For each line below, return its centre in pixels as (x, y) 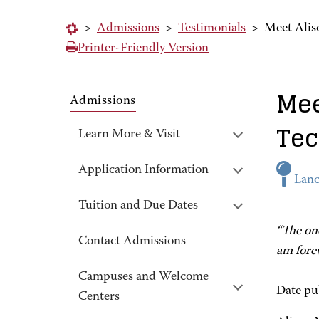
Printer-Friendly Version (143, 48)
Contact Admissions (132, 241)
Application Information (143, 170)
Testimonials (212, 28)
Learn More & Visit (129, 135)
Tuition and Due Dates (138, 206)
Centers (99, 297)
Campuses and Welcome (143, 277)
